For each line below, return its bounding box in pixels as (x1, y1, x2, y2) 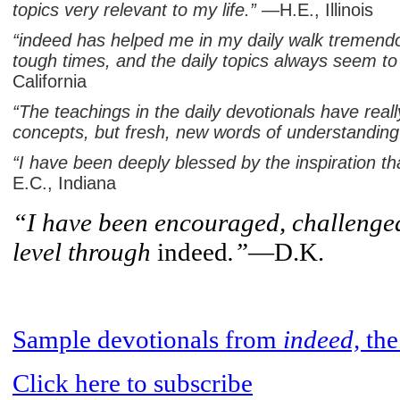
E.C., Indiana (12, 172, 116, 193)
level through (12, 237, 157, 266)
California (12, 71, 87, 91)
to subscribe (121, 368, 253, 397)
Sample (12, 324, 97, 354)
